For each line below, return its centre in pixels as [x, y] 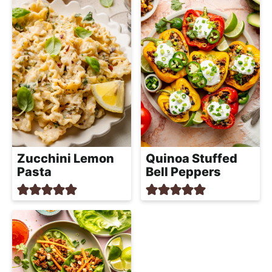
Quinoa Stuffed [192, 159]
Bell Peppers [183, 172]
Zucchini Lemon [66, 159]
